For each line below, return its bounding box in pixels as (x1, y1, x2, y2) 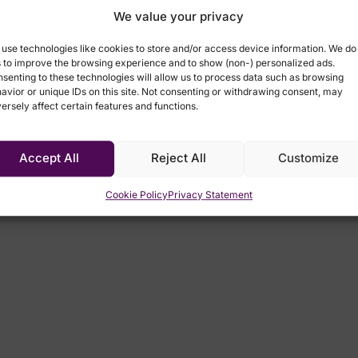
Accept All (19, 150, 80, 166)
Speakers (120, 89, 238, 121)
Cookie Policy (105, 189, 168, 201)
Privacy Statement (167, 189, 253, 201)
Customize (277, 150, 339, 166)
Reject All (151, 150, 207, 166)
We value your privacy (113, 8, 245, 24)
